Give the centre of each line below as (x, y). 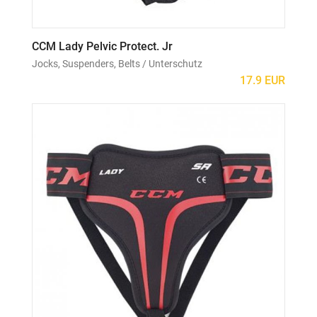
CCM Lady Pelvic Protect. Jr (102, 46)
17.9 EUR (263, 80)
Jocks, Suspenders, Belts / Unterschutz (117, 64)
